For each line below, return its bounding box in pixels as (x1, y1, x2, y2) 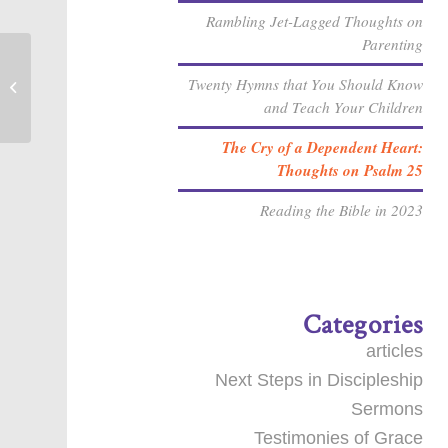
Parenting (362, 34, 424, 54)
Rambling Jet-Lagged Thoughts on (206, 11, 424, 31)
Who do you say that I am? (35, 79, 192, 95)
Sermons (351, 399, 424, 419)
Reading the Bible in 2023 (260, 200, 424, 220)
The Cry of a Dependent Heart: (222, 136, 424, 158)
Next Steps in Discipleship (215, 370, 424, 390)
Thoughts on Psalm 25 (277, 159, 424, 181)
